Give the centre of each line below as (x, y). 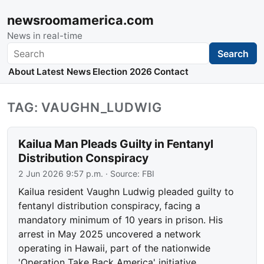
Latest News (63, 72)
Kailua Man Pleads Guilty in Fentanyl (116, 144)
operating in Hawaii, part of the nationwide (115, 248)
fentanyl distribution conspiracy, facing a (110, 206)
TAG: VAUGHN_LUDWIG (85, 108)
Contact (171, 72)
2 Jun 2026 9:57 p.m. (61, 174)
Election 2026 (122, 72)
